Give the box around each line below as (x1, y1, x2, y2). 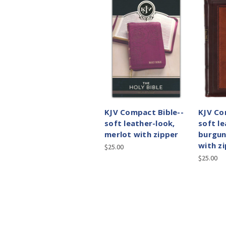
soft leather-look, (104, 118, 175, 129)
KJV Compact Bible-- (104, 107, 184, 118)
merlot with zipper (104, 129, 179, 140)
